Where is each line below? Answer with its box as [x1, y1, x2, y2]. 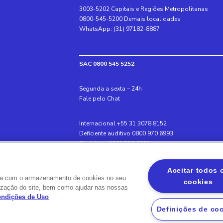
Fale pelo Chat [79, 95, 120, 103]
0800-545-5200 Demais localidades [79, 15, 181, 23]
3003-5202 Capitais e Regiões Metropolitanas [79, 5, 208, 13]
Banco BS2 [79, 174, 110, 183]
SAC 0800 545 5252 [79, 60, 134, 68]
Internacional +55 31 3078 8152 [79, 119, 167, 128]
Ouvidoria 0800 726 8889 [79, 139, 150, 148]
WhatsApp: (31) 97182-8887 [79, 25, 160, 33]
